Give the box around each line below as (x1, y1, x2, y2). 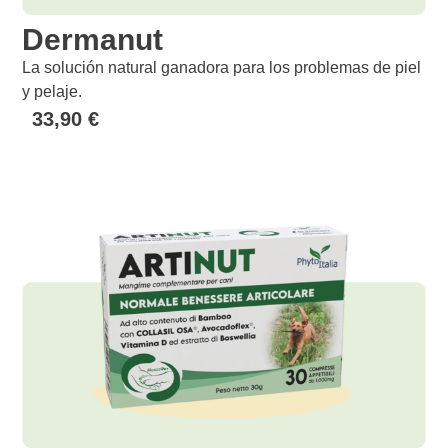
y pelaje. (22, 83, 83, 101)
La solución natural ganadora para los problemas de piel (22, 59, 422, 77)
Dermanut (22, 23, 164, 57)
